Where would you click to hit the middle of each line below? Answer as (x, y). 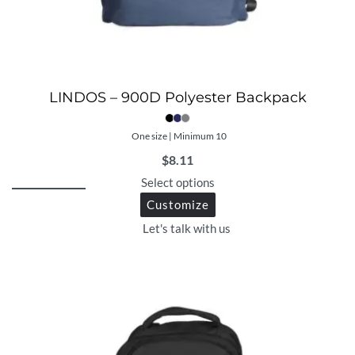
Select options (177, 183)
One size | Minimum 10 (179, 136)
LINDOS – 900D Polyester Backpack (177, 98)
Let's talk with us (186, 229)
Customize (177, 205)
